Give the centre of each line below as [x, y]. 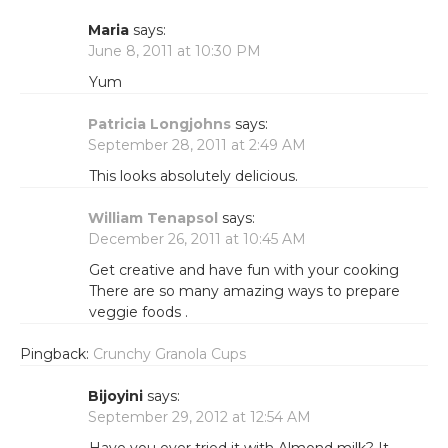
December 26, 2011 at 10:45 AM [197, 239]
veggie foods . [138, 312]
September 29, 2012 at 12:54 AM [199, 417]
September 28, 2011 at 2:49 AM [197, 145]
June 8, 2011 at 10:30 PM [174, 51]
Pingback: [56, 354]
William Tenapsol [153, 218]
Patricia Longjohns [159, 124]
